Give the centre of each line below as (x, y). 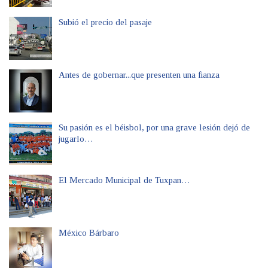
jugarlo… (76, 139)
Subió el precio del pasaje (105, 22)
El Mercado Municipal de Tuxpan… (124, 180)
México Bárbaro (89, 233)
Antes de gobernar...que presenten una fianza (139, 75)
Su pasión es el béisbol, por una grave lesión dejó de (154, 128)
